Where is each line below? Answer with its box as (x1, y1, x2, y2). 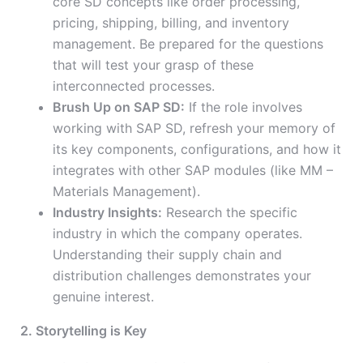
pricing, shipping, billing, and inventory (53, 15, 289, 32)
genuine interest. (53, 288, 154, 305)
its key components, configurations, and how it (53, 141, 341, 158)
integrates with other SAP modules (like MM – (53, 162, 333, 179)
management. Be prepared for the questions (53, 36, 323, 53)
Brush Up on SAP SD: (53, 99, 185, 116)
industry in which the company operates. (53, 225, 302, 242)
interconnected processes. (53, 78, 215, 95)
